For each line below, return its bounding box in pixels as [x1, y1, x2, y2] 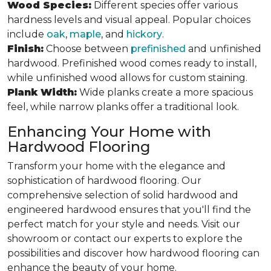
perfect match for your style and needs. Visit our [7, 218, 240, 230]
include [7, 28, 47, 40]
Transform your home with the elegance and [7, 160, 226, 172]
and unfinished [186, 43, 261, 54]
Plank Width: [7, 87, 77, 98]
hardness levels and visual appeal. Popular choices [7, 14, 250, 25]
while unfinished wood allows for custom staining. [7, 72, 247, 83]
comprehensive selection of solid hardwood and [7, 189, 238, 201]
